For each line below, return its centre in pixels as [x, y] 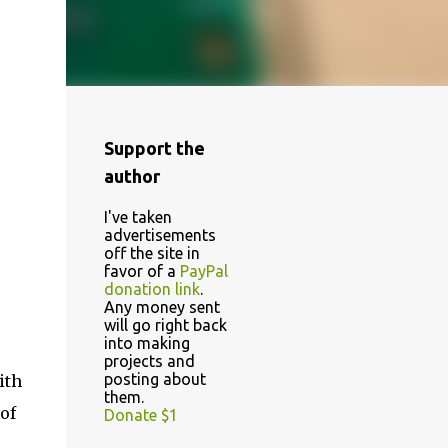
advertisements [159, 235]
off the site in [151, 253]
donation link [151, 289]
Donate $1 [140, 415]
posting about [154, 379]
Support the [154, 148]
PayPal [203, 271]
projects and [149, 361]
